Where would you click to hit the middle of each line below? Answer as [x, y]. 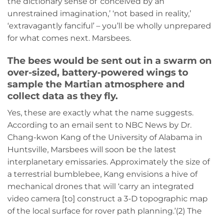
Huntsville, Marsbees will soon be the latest [92, 149]
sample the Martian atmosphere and [96, 84]
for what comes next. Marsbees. [69, 38]
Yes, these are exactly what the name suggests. [100, 112]
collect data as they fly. [63, 96]
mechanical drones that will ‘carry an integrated [101, 186]
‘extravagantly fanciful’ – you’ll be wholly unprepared [109, 26]
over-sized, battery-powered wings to [98, 72]
